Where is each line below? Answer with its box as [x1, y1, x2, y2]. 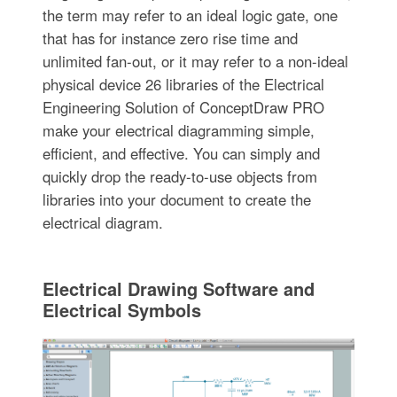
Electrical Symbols [42, 297, 201, 323]
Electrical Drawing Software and [42, 276, 315, 302]
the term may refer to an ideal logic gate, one [42, 4, 338, 27]
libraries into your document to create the [42, 189, 311, 211]
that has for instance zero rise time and [42, 27, 298, 50]
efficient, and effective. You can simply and [42, 143, 320, 165]
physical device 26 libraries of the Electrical [42, 74, 324, 96]
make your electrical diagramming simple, [42, 120, 315, 142]
